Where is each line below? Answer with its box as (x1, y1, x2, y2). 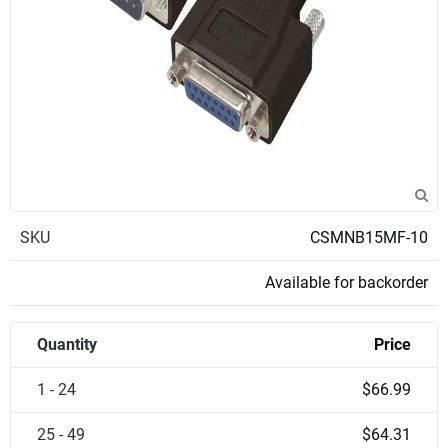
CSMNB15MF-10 (310, 228, 428, 247)
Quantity (37, 335, 97, 354)
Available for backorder (265, 273, 428, 292)
